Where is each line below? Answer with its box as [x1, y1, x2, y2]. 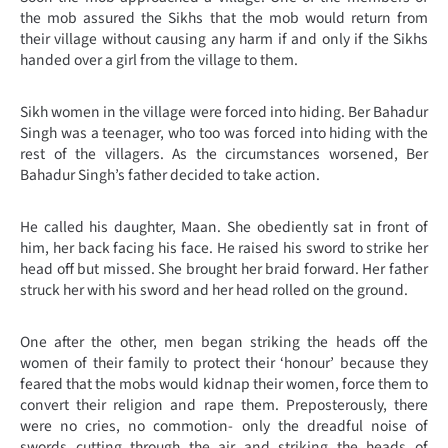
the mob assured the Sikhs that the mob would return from [20, 6, 428, 29]
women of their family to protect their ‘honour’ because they [20, 351, 428, 374]
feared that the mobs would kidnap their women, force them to [20, 372, 428, 395]
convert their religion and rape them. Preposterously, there [20, 393, 428, 416]
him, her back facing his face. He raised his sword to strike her [20, 236, 428, 259]
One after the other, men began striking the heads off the [20, 330, 428, 353]
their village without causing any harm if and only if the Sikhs [20, 27, 428, 50]
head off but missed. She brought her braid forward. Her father [20, 257, 428, 280]
